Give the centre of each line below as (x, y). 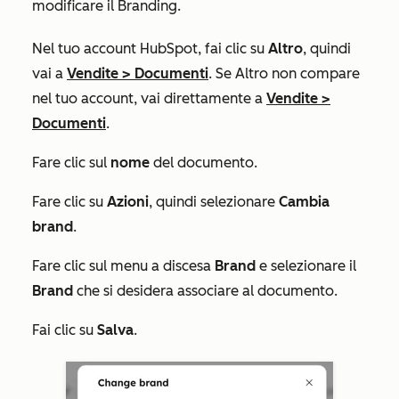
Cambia (304, 202)
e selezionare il (306, 266)
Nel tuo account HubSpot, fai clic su (150, 49)
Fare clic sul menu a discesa (123, 266)
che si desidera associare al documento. (205, 291)
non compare (314, 74)
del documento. (204, 163)
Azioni (128, 202)
